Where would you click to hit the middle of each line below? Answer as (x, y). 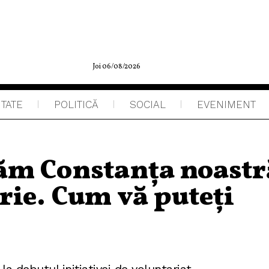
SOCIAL (148, 104)
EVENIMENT (226, 104)
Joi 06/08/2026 (116, 67)
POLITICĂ (76, 104)
